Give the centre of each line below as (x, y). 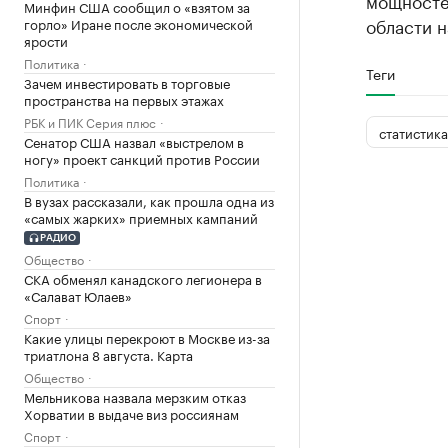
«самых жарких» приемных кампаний (141, 217)
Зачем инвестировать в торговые (127, 82)
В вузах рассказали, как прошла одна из (149, 200)
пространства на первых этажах (124, 99)
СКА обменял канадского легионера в (143, 277)
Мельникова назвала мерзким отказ (135, 395)
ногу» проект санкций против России (142, 158)
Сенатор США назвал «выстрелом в (134, 141)
